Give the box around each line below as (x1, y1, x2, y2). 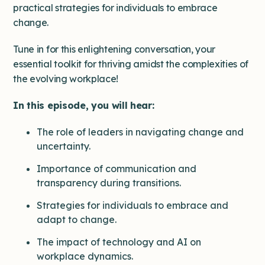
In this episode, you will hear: (13, 99, 154, 111)
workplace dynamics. (37, 250, 134, 262)
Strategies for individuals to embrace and (37, 199, 229, 211)
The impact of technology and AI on (37, 236, 202, 248)
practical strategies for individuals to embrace (13, 2, 218, 14)
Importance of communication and (37, 163, 197, 174)
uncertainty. (37, 140, 91, 152)
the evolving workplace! (13, 73, 119, 85)
